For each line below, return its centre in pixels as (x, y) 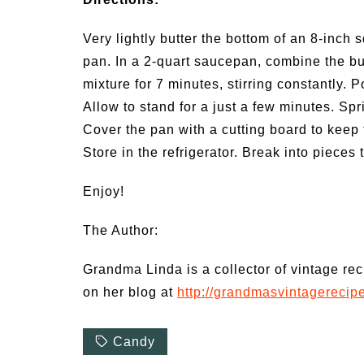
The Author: (121, 230)
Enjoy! (104, 191)
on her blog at (130, 292)
